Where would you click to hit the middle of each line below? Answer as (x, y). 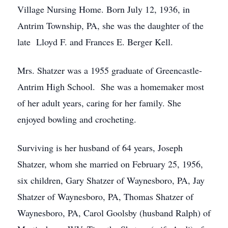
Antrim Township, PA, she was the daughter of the (110, 25)
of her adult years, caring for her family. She (99, 103)
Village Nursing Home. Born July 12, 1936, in (104, 9)
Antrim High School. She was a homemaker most (111, 87)
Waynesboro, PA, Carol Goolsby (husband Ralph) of (114, 213)
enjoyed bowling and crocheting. (77, 119)
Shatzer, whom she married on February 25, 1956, (110, 164)
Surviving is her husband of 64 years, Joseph (100, 148)
